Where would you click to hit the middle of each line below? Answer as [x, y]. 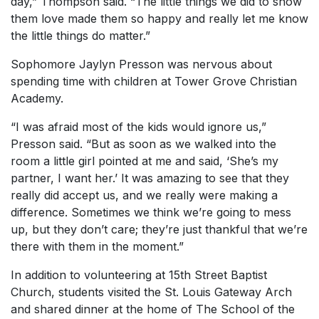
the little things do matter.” [80, 36]
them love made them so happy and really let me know [159, 19]
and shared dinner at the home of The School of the [153, 309]
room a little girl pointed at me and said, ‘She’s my [145, 161]
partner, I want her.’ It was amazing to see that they [150, 178]
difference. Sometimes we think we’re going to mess [151, 212]
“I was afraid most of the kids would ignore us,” [138, 127]
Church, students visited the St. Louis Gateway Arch [151, 292]
